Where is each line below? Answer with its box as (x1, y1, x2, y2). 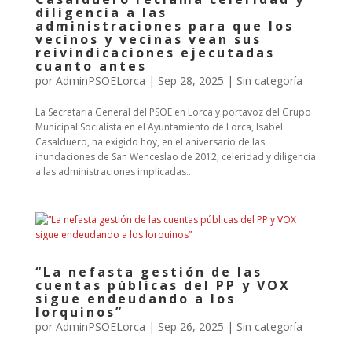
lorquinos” (35, 303, 123, 321)
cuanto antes (35, 57, 147, 75)
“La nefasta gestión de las (35, 263, 262, 280)
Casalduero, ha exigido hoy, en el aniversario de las (35, 135, 265, 148)
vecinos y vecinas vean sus (35, 31, 262, 48)
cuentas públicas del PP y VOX (35, 277, 291, 294)
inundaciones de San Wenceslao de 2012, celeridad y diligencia (35, 150, 316, 163)
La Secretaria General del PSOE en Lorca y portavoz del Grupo (35, 105, 311, 119)
